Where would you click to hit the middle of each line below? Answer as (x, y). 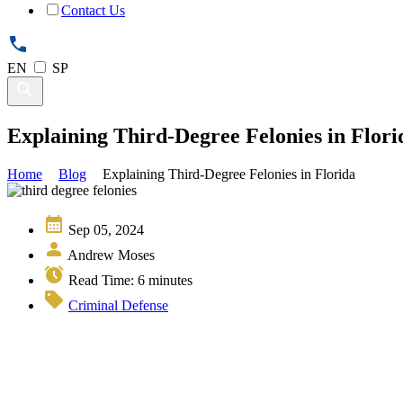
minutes (170, 280)
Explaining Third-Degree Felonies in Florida (229, 174)
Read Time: (103, 280)
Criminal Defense (118, 305)
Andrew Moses (111, 255)
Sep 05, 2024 (106, 229)
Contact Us (93, 10)
